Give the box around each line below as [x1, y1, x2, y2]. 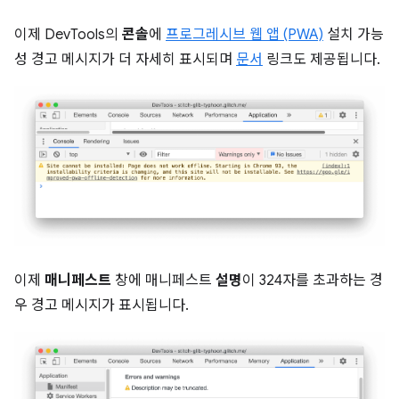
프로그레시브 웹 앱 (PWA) [166, 25, 323, 44]
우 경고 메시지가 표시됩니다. [14, 297, 189, 315]
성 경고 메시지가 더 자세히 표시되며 [14, 50, 236, 69]
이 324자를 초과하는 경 [242, 272, 383, 290]
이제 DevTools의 [14, 25, 122, 44]
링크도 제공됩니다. [263, 50, 380, 69]
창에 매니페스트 [111, 272, 216, 290]
